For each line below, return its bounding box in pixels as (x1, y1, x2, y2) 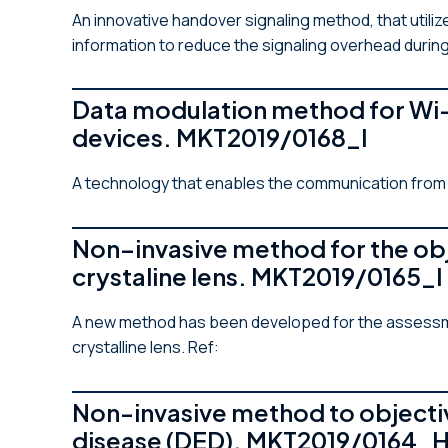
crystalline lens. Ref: (72, 335, 222, 358)
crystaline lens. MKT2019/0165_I (72, 260, 443, 291)
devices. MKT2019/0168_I (72, 122, 368, 153)
